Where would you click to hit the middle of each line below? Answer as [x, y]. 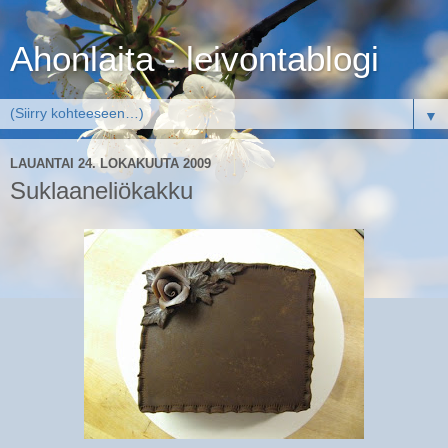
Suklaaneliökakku [101, 190]
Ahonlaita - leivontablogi [194, 59]
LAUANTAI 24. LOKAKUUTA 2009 [110, 163]
